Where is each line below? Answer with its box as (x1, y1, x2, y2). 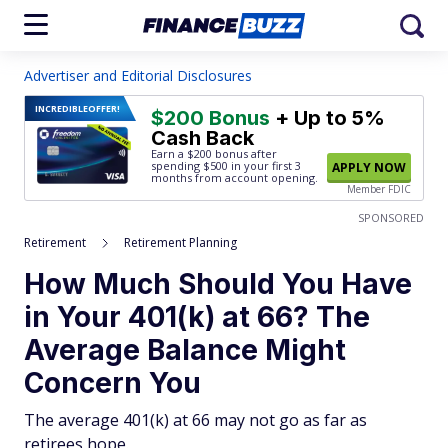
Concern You (24, 366, 201, 400)
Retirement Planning (124, 234, 237, 251)
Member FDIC (347, 182, 411, 196)
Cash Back (151, 126, 254, 150)
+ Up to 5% (270, 106, 385, 130)
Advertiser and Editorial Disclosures (24, 66, 252, 85)
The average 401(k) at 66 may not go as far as (24, 409, 367, 431)
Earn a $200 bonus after (151, 146, 277, 161)
